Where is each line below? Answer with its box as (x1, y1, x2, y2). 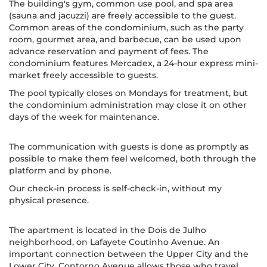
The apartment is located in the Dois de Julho (9, 225, 206, 235)
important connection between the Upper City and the (9, 249, 249, 259)
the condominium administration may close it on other (9, 100, 247, 110)
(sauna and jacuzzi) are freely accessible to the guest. (9, 10, 236, 21)
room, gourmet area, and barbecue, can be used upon (9, 34, 241, 45)
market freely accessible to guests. (9, 70, 158, 80)
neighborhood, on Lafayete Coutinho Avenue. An (9, 237, 220, 247)
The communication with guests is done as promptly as (9, 141, 249, 152)
